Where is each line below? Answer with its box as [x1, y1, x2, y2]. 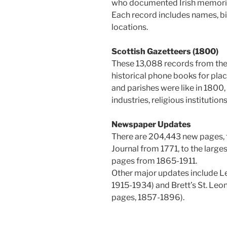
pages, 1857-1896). [111, 193, 184, 203]
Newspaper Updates [111, 120, 191, 130]
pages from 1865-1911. [111, 156, 197, 166]
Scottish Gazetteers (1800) [111, 47, 218, 57]
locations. [111, 22, 148, 32]
